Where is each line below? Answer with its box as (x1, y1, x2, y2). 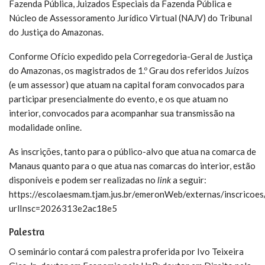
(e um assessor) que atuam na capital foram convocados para (9, 79, 244, 90)
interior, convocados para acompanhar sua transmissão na (9, 107, 235, 118)
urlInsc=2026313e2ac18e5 (9, 202, 117, 214)
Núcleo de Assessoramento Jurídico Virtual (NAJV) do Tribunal (9, 12, 252, 23)
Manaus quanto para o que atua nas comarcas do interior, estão (9, 160, 256, 171)
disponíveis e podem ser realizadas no (9, 174, 156, 185)
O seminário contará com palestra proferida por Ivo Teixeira (9, 245, 244, 257)
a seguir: (171, 174, 206, 185)
